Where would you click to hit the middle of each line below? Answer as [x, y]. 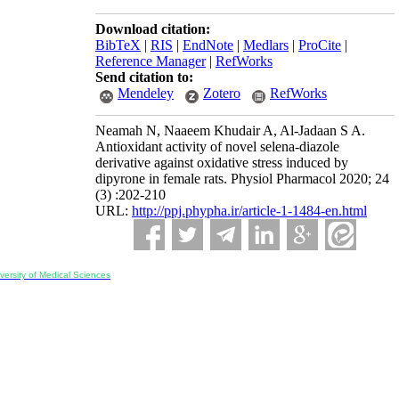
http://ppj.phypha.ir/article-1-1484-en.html [249, 211]
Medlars [266, 45]
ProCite [320, 45]
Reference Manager [151, 61]
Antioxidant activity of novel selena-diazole [217, 147]
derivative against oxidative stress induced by [222, 163]
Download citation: [153, 29]
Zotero [222, 93]
